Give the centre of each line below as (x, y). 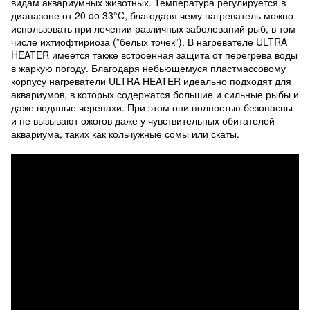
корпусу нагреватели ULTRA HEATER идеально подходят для (151, 81)
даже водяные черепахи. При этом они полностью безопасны (152, 107)
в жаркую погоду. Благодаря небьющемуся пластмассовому (148, 68)
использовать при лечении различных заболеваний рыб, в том (153, 28)
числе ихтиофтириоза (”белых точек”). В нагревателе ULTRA (149, 42)
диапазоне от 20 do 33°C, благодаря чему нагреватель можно (152, 15)
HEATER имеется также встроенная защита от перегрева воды (154, 55)
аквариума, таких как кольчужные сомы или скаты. (125, 134)
